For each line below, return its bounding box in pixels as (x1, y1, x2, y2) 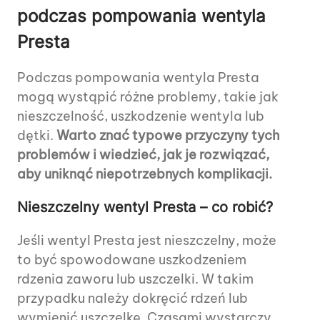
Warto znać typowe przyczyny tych (56, 127, 280, 144)
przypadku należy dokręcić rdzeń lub (17, 290, 248, 307)
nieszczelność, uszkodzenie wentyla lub (17, 108, 264, 125)
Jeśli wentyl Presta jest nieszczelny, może (17, 232, 276, 249)
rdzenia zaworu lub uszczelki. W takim (17, 271, 254, 288)
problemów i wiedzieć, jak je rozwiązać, (17, 146, 269, 164)
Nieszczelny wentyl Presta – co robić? (17, 199, 273, 216)
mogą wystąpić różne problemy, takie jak (17, 89, 279, 106)
